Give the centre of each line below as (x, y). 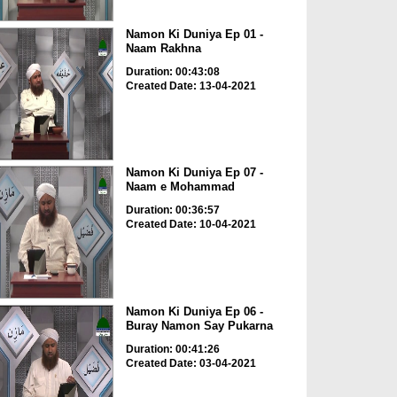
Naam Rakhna (163, 48)
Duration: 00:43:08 (172, 71)
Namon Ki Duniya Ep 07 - (194, 173)
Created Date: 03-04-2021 (191, 363)
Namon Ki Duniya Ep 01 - (194, 34)
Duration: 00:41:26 (172, 349)
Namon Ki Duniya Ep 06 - (194, 311)
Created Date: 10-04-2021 (191, 225)
